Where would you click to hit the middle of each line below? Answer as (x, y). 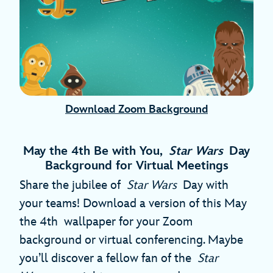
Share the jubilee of (73, 186)
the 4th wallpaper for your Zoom (106, 222)
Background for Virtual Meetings (136, 166)
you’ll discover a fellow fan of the (108, 259)
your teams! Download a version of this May (133, 204)
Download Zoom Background (136, 110)
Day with (203, 186)
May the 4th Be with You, (96, 151)
